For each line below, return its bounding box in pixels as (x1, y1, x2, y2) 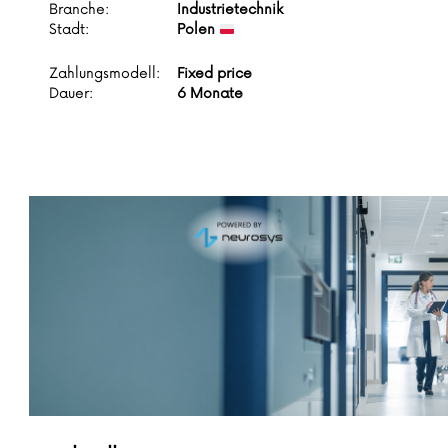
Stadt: (49, 21, 89, 39)
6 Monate (177, 85, 243, 103)
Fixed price (177, 65, 252, 83)
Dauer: (49, 85, 93, 103)
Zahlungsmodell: (49, 65, 160, 83)
